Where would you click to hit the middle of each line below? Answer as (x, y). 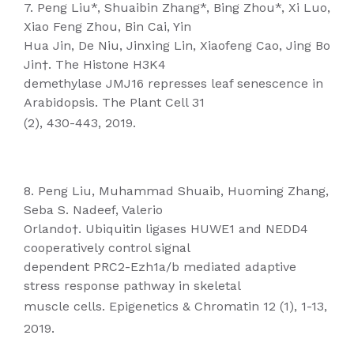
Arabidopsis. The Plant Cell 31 (114, 102)
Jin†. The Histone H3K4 (95, 64)
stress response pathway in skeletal (132, 286)
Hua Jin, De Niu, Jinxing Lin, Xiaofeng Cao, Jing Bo (177, 45)
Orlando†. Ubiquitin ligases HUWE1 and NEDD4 (166, 229)
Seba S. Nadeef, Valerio (93, 210)
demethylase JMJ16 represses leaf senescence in (173, 83)
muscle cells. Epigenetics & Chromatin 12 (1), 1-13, (175, 306)
